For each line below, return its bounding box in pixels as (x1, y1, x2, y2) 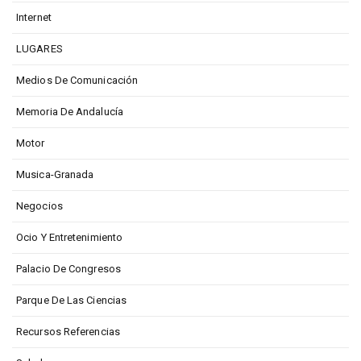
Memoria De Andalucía (16, 105, 123, 118)
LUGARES (16, 42, 63, 55)
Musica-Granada (16, 168, 94, 180)
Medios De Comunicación (16, 73, 139, 86)
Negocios (16, 199, 63, 212)
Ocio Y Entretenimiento (16, 230, 123, 243)
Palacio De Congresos (16, 262, 121, 275)
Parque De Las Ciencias (16, 293, 127, 306)
